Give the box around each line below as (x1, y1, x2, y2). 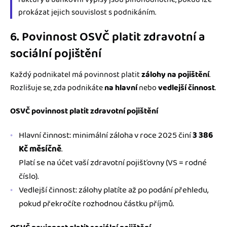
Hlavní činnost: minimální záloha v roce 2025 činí (19, 128, 193, 142)
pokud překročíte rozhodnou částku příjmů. (19, 197, 174, 210)
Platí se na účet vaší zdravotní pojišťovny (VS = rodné (19, 156, 207, 169)
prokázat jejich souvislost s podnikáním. (18, 6, 156, 19)
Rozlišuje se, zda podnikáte (10, 81, 104, 94)
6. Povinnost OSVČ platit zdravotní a (10, 28, 205, 47)
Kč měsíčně (19, 142, 61, 156)
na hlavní (104, 81, 137, 94)
